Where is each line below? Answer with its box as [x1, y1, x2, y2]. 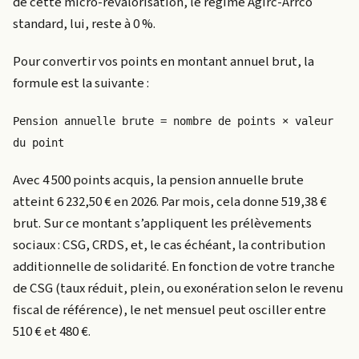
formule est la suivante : [13, 73, 149, 93]
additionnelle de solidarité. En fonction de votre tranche [13, 256, 335, 276]
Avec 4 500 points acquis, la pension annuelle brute [13, 170, 304, 190]
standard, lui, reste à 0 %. [13, 14, 155, 34]
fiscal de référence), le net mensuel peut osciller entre [13, 300, 326, 320]
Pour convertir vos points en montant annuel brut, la [13, 51, 314, 71]
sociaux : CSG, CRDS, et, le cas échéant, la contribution [13, 235, 325, 255]
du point [13, 135, 64, 149]
